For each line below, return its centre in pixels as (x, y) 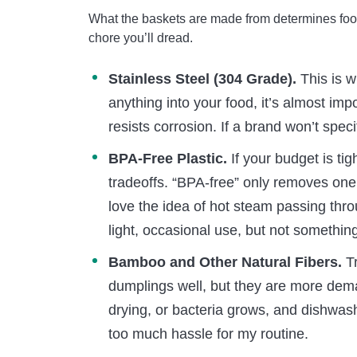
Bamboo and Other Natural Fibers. (225, 262)
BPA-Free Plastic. (168, 159)
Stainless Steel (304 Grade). (202, 79)
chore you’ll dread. (141, 38)
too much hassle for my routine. (208, 334)
